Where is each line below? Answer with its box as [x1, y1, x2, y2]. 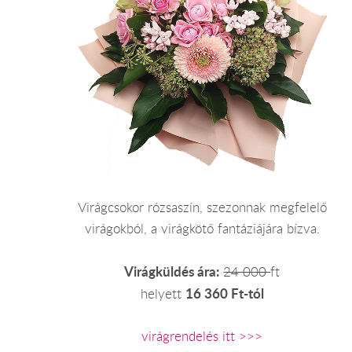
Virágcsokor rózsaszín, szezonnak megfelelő [77, 199, 327, 217]
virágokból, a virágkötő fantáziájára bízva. [84, 220, 320, 238]
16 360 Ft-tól [185, 284, 264, 303]
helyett [140, 285, 185, 303]
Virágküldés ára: [124, 262, 220, 281]
